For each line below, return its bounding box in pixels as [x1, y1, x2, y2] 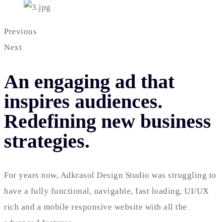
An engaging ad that [4, 70, 174, 93]
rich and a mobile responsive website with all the [4, 202, 187, 212]
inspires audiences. [4, 90, 163, 113]
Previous [4, 27, 37, 36]
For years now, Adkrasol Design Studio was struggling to [4, 170, 217, 180]
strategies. [4, 130, 90, 153]
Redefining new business [4, 110, 211, 133]
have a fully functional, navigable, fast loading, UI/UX [4, 186, 209, 196]
